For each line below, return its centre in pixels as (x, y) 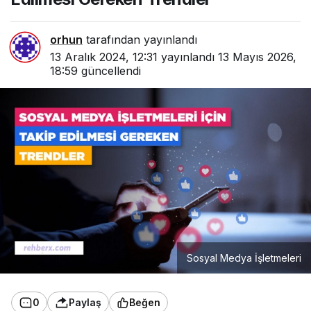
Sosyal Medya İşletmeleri (244, 258)
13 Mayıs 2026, (257, 57)
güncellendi (109, 71)
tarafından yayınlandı (140, 40)
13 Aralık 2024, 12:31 (104, 57)
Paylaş (85, 303)
